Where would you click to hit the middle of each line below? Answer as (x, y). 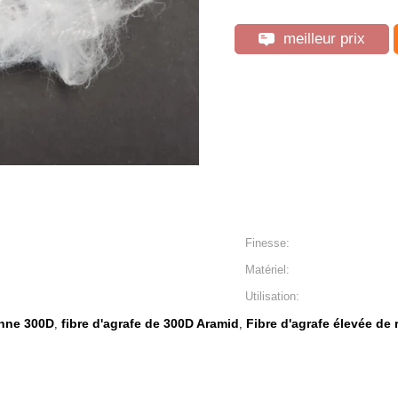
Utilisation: (272, 296)
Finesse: (267, 243)
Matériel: (267, 270)
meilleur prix (322, 39)
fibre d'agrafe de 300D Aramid (150, 323)
